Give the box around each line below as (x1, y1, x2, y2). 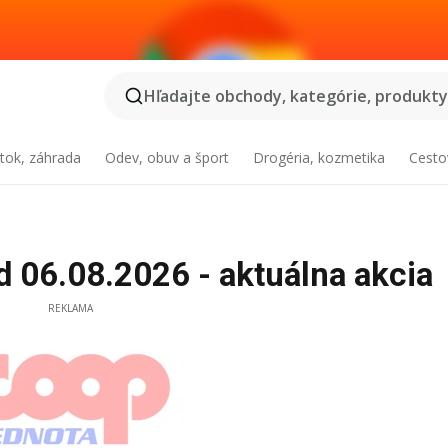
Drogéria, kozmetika (252, 148, 385, 167)
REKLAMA (47, 301, 93, 315)
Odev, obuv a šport (105, 148, 230, 167)
